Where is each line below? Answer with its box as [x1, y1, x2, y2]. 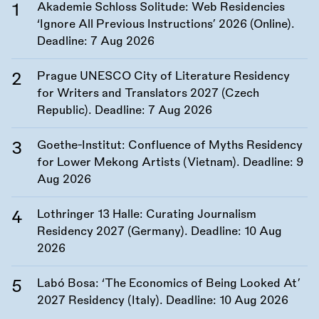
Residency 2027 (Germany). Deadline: [37, 226, 244, 238]
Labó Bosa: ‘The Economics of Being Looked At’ [37, 278, 300, 290]
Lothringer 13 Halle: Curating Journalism [37, 209, 256, 221]
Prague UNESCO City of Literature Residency [37, 70, 290, 83]
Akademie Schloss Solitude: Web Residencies [37, 1, 285, 14]
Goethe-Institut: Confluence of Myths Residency [37, 140, 303, 152]
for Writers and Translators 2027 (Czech [37, 88, 259, 100]
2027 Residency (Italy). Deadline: [37, 295, 219, 307]
